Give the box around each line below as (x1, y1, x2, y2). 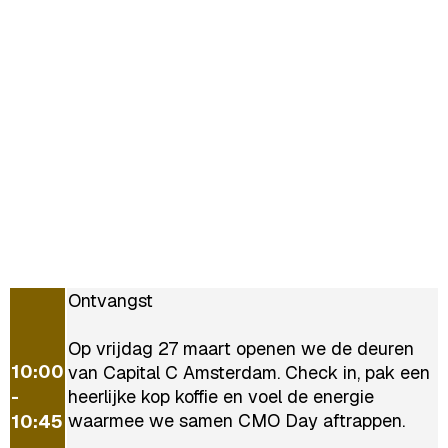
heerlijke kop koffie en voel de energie (68, 384, 374, 408)
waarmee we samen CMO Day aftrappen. (68, 408, 405, 432)
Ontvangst (68, 288, 153, 312)
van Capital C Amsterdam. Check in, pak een (68, 360, 430, 384)
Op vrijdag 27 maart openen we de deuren (68, 336, 414, 360)
